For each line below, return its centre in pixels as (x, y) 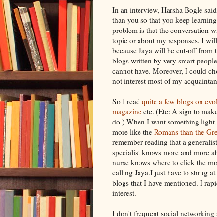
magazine (127, 111)
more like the (133, 132)
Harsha (172, 9)
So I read (127, 101)
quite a (153, 101)
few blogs (179, 101)
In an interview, (137, 9)
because (125, 50)
